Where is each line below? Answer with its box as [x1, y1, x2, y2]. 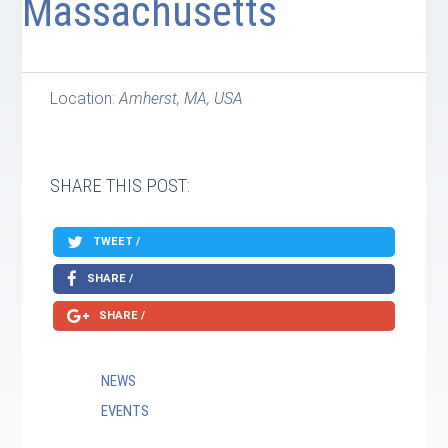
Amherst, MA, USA [119, 89, 244, 108]
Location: [50, 89, 120, 108]
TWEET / [90, 235, 141, 248]
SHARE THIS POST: [50, 175, 191, 197]
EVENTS [100, 402, 149, 420]
